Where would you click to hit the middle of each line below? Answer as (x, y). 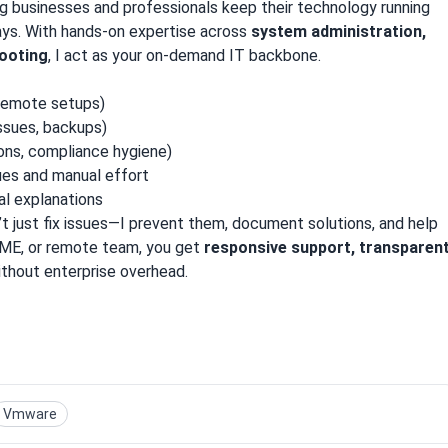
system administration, (338, 31)
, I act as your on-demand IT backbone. (184, 55)
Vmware (30, 413)
